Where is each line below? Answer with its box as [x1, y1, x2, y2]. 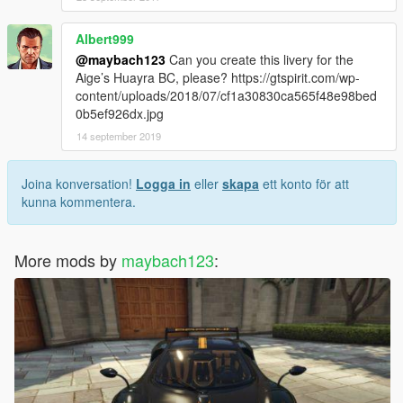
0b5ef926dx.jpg [76, 103, 164, 122]
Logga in [136, 174, 191, 193]
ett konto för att [259, 174, 349, 193]
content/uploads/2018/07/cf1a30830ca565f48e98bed [76, 85, 377, 104]
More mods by [14, 247, 121, 272]
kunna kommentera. [22, 192, 136, 210]
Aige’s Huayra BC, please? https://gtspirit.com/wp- [76, 67, 360, 86]
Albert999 [76, 29, 134, 48]
